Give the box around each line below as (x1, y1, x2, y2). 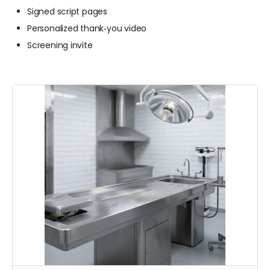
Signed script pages (27, 5, 108, 17)
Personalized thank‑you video (27, 22, 147, 34)
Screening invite (27, 39, 93, 51)
